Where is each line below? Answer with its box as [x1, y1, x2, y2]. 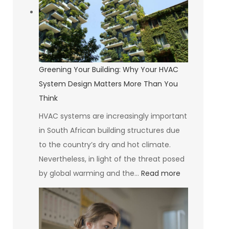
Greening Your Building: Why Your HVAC [38, 64, 178, 75]
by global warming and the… [38, 168, 141, 178]
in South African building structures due [38, 125, 180, 135]
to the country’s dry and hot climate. [38, 139, 171, 150]
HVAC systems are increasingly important [38, 110, 187, 121]
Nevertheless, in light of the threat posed [38, 153, 185, 164]
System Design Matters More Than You [38, 78, 178, 89]
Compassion [129, 14, 175, 25]
